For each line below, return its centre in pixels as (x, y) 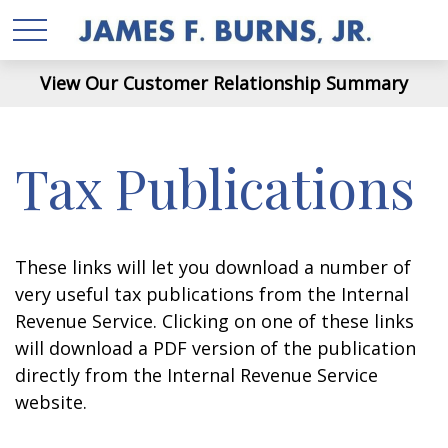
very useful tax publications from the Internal (212, 294)
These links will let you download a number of (213, 267)
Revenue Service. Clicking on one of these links (214, 321)
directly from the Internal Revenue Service (196, 375)
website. (51, 402)
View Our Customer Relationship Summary (224, 83)
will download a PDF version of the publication (215, 348)
